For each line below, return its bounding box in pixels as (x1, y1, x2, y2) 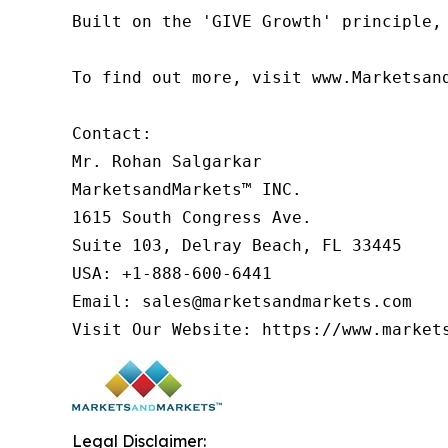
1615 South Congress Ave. (72, 208, 312, 227)
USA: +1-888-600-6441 (72, 264, 272, 283)
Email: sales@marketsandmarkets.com (72, 292, 412, 311)
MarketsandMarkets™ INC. (72, 180, 302, 199)
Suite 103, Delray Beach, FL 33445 (72, 236, 402, 255)
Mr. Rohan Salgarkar (72, 152, 262, 171)
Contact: (72, 124, 152, 143)
